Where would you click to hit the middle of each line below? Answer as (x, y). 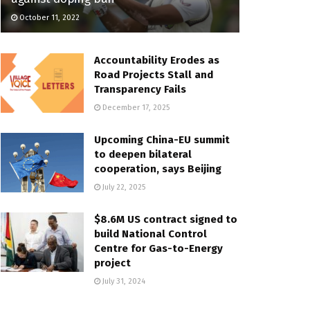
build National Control (151, 234)
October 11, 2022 (48, 17)
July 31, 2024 (123, 281)
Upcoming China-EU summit (162, 139)
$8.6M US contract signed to (166, 219)
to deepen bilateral (143, 154)
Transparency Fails (140, 89)
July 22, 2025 (123, 187)
